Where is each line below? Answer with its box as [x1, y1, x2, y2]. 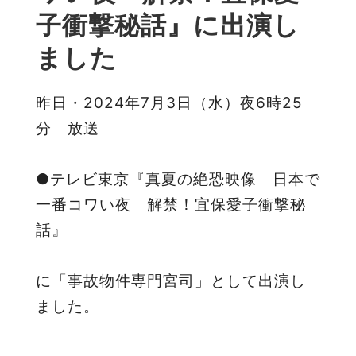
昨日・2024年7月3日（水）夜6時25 [36, 94, 303, 113]
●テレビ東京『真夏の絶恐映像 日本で [36, 170, 320, 189]
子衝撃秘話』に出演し [36, 11, 300, 41]
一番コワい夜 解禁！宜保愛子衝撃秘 [36, 195, 306, 215]
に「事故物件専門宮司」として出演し [36, 272, 306, 291]
